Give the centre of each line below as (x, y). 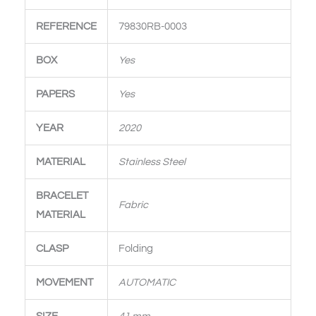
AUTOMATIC (147, 282)
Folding (135, 248)
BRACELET (62, 195)
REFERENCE (66, 26)
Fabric (133, 205)
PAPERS (55, 94)
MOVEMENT (64, 282)
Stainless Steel (152, 162)
